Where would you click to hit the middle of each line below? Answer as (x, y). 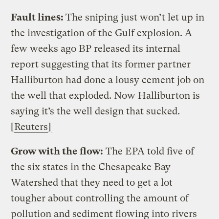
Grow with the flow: (57, 151)
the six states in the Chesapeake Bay (91, 167)
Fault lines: (38, 17)
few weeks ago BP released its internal (96, 48)
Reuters (31, 127)
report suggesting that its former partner (101, 64)
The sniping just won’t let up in (135, 17)
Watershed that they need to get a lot (92, 182)
